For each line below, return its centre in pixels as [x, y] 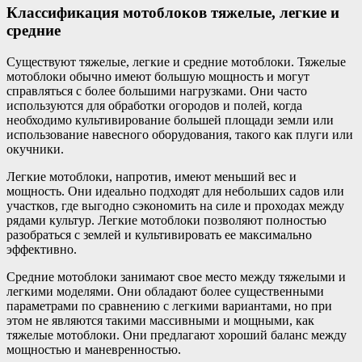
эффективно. [42, 250]
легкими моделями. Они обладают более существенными [165, 292]
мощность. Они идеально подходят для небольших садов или [175, 192]
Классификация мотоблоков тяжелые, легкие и [173, 13]
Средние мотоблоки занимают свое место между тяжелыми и [176, 277]
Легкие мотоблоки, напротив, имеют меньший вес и [152, 177]
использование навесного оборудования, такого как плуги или [180, 135]
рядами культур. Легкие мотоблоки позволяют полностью [166, 221]
